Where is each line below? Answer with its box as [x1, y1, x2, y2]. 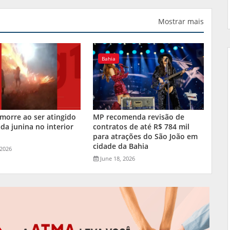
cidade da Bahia [93, 141, 149, 151]
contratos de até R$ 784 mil [93, 121, 190, 131]
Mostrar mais [158, 16, 204, 26]
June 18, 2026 [100, 154, 136, 162]
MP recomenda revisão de [93, 111, 185, 122]
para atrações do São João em [93, 131, 198, 141]
